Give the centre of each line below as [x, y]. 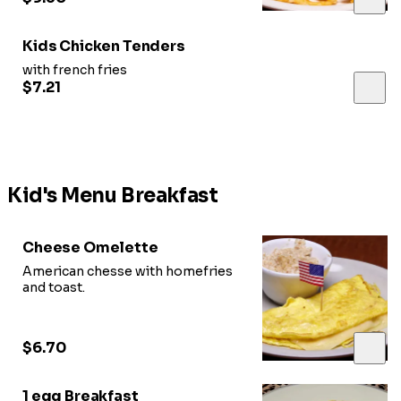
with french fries [75, 70]
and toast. [54, 288]
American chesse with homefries [128, 272]
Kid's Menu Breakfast [113, 196]
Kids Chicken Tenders [104, 47]
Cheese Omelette [90, 248]
